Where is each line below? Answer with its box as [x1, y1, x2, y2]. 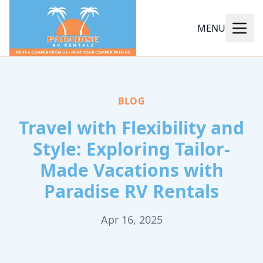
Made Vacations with [39, 158, 224, 182]
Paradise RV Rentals [44, 179, 219, 203]
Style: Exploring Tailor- [33, 137, 230, 161]
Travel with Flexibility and [19, 116, 244, 140]
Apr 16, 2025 [100, 213, 163, 227]
